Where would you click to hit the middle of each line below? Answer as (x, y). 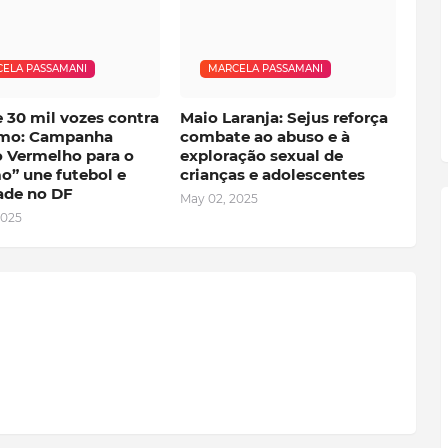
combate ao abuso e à (264, 137)
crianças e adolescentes (272, 175)
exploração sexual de (261, 156)
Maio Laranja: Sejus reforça (283, 118)
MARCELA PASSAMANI (265, 69)
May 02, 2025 (218, 199)
